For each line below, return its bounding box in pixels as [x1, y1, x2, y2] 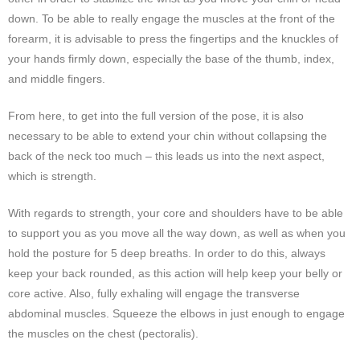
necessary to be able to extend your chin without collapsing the [8, 129, 327, 142]
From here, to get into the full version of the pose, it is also [8, 108, 304, 122]
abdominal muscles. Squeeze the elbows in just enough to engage [8, 306, 345, 320]
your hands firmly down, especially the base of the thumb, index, [8, 51, 334, 65]
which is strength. [8, 169, 96, 182]
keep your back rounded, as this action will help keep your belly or [8, 266, 342, 280]
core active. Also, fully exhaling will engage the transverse [8, 286, 300, 300]
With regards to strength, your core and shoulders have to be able [8, 206, 343, 219]
